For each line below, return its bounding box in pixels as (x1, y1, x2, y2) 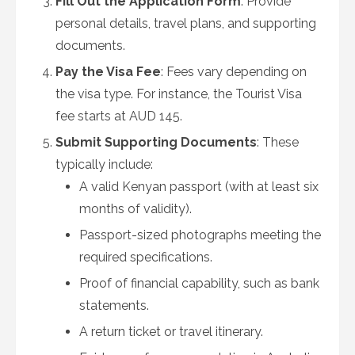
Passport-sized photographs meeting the (79, 227, 321, 242)
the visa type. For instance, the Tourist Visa (55, 86, 302, 101)
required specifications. (79, 250, 212, 265)
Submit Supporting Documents (55, 135, 257, 150)
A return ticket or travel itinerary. (79, 324, 263, 339)
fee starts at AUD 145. (55, 109, 182, 124)
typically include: (55, 157, 153, 172)
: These (257, 135, 299, 150)
